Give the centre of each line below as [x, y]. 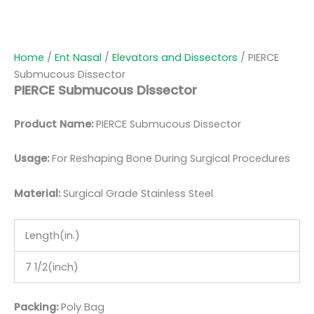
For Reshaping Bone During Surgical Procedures [170, 159]
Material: [39, 193]
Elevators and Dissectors [175, 58]
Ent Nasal [78, 58]
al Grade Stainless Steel [153, 193]
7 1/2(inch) [52, 267]
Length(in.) [52, 236]
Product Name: [54, 124]
